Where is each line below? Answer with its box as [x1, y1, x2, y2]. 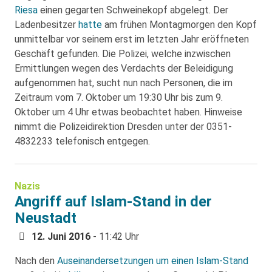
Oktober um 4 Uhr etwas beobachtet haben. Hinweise [15, 106, 242, 118]
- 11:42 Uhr [90, 231, 139, 243]
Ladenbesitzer [15, 19, 78, 31]
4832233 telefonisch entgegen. [15, 135, 150, 148]
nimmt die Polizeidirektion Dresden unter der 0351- [15, 121, 232, 133]
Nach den [15, 255, 57, 267]
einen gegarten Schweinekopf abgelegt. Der [38, 4, 228, 16]
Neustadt [15, 209, 76, 227]
